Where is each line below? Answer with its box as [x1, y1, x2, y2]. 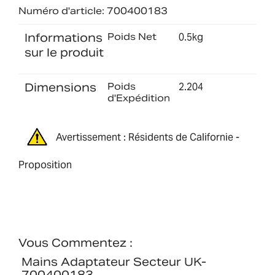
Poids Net [107, 30, 157, 42]
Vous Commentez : [18, 236, 133, 250]
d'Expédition [107, 91, 170, 104]
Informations [25, 30, 103, 45]
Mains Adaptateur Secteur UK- [21, 255, 206, 269]
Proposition [18, 158, 72, 172]
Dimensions [25, 80, 96, 95]
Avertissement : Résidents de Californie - [56, 130, 239, 144]
